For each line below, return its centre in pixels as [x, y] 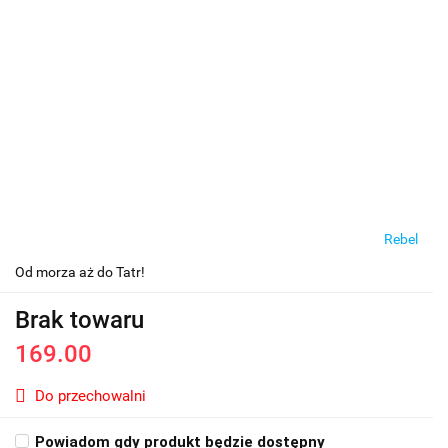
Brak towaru [79, 320]
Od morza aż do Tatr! [80, 272]
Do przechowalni [90, 396]
